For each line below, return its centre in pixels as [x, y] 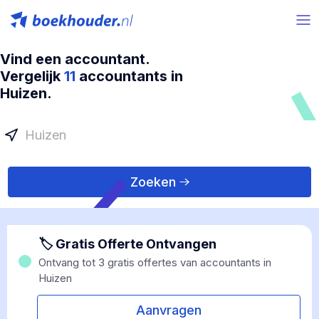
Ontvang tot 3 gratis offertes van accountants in [155, 262]
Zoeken [153, 182]
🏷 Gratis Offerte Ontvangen [127, 244]
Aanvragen [169, 310]
